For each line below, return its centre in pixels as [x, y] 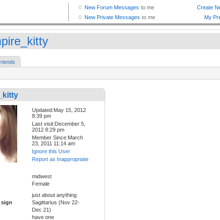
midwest [42, 176]
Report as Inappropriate [60, 159]
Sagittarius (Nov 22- [56, 202]
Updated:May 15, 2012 [59, 110]
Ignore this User [51, 151]
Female [41, 183]
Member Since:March [57, 138]
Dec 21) [41, 209]
